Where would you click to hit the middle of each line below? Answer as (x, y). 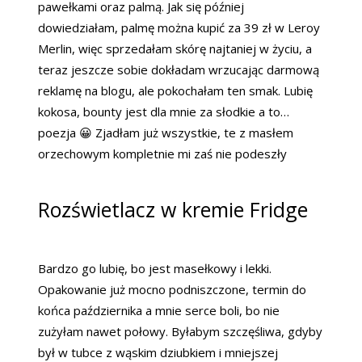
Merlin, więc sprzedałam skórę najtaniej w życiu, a (175, 48)
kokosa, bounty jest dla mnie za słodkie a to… (164, 111)
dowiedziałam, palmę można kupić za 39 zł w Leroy (179, 27)
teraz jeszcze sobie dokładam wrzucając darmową (179, 69)
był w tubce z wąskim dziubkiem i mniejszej (158, 352)
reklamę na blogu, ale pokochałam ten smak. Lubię (175, 90)
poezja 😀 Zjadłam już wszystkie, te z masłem (166, 132)
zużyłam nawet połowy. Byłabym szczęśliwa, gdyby (180, 331)
